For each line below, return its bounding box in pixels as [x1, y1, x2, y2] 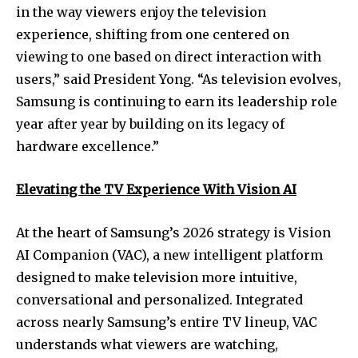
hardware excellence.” [16, 137, 159, 154]
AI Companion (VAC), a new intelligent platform [16, 246, 323, 263]
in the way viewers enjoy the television [16, 3, 266, 20]
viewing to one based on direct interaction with [16, 48, 321, 65]
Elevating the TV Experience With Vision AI [16, 181, 296, 197]
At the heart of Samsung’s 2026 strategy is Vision [16, 224, 331, 241]
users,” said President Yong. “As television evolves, [16, 70, 341, 87]
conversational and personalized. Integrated [16, 291, 303, 308]
